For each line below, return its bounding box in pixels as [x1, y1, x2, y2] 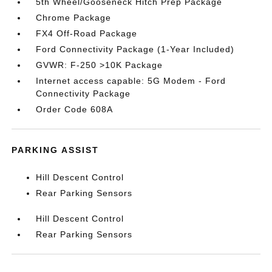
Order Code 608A [36, 104, 114, 114]
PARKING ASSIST [12, 145, 100, 155]
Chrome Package [36, 13, 112, 22]
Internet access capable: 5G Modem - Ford [36, 76, 226, 86]
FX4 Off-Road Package [36, 29, 138, 38]
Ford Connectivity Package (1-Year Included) [36, 44, 235, 54]
